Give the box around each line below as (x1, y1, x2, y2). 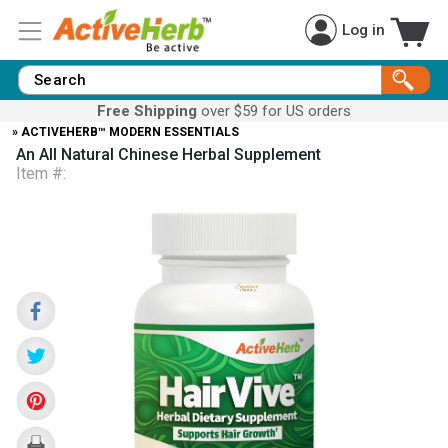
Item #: (16, 164, 66, 183)
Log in (342, 20, 385, 39)
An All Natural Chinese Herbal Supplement (16, 145, 321, 164)
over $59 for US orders (197, 102, 351, 120)
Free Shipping (97, 102, 197, 120)
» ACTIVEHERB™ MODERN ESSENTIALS (12, 125, 239, 139)
